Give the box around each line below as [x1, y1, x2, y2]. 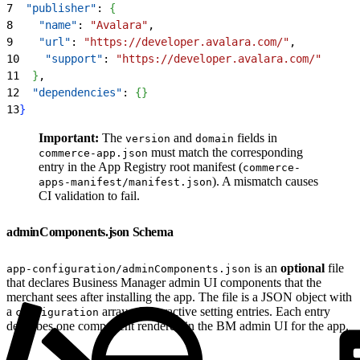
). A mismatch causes [212, 174, 318, 188]
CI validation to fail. [39, 188, 140, 202]
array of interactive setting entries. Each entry [99, 304, 330, 318]
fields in [234, 130, 277, 145]
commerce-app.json [39, 146, 148, 159]
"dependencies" [19, 85, 122, 99]
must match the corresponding [148, 145, 303, 159]
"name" [13, 18, 77, 31]
